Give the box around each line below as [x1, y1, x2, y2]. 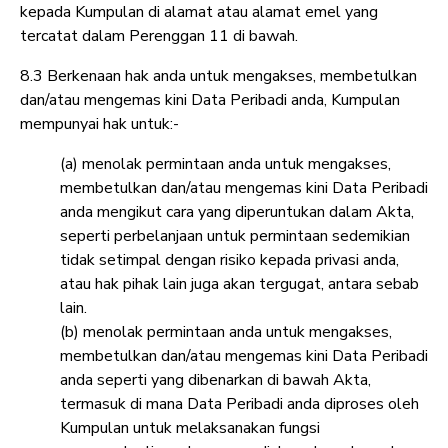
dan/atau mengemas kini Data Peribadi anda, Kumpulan [20, 89, 400, 112]
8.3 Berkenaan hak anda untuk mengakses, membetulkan [20, 65, 417, 88]
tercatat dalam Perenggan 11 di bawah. [20, 25, 298, 48]
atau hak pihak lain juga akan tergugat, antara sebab [60, 273, 419, 296]
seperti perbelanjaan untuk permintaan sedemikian [60, 225, 410, 248]
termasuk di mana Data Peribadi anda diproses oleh [60, 393, 419, 416]
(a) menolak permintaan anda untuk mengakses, [60, 153, 391, 176]
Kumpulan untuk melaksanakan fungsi [60, 417, 320, 440]
